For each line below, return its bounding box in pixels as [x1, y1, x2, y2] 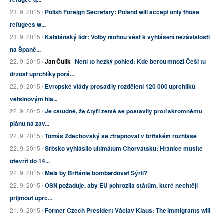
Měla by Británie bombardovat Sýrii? [45, 168, 147, 178]
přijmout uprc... [10, 193, 52, 203]
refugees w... [10, 20, 46, 29]
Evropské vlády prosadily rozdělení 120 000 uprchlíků [45, 82, 195, 91]
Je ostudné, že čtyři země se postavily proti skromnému [45, 107, 202, 116]
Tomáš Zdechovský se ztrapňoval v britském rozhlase [45, 131, 197, 141]
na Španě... [10, 45, 41, 54]
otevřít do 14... [10, 156, 50, 166]
